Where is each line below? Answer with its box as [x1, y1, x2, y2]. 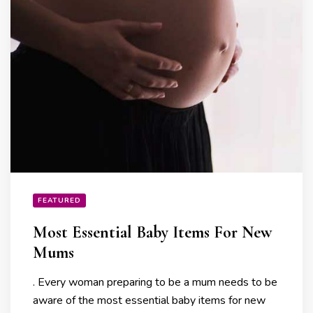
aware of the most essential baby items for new [33, 293, 265, 309]
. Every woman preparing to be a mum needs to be [33, 275, 277, 291]
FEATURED [38, 196, 81, 206]
